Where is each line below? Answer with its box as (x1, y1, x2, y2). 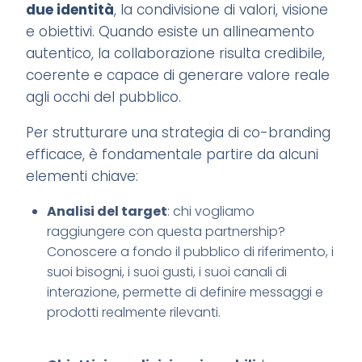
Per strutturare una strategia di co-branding (26, 122, 331, 142)
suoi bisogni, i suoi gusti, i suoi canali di (46, 262, 287, 281)
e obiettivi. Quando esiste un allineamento (26, 21, 315, 41)
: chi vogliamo (166, 201, 255, 221)
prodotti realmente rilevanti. (46, 302, 221, 322)
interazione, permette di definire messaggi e (46, 282, 323, 301)
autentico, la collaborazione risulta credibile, (26, 43, 326, 63)
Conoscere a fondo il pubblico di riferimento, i (46, 242, 334, 261)
